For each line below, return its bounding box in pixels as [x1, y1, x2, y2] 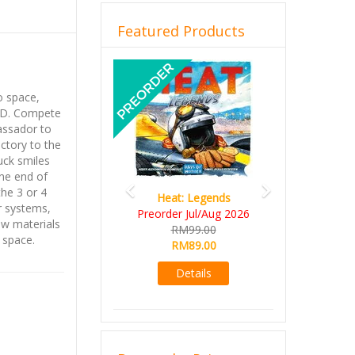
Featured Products [117, 21, 245, 40]
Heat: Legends [156, 190, 231, 205]
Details [175, 265, 212, 281]
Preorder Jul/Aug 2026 [137, 206, 250, 221]
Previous [124, 55, 190, 76]
